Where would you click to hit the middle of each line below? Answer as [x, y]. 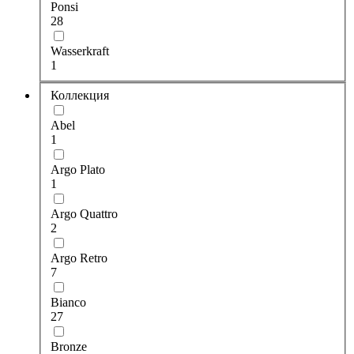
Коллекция [80, 95]
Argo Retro [79, 258]
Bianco [68, 302]
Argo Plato [78, 169]
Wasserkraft [80, 51]
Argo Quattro [84, 213]
